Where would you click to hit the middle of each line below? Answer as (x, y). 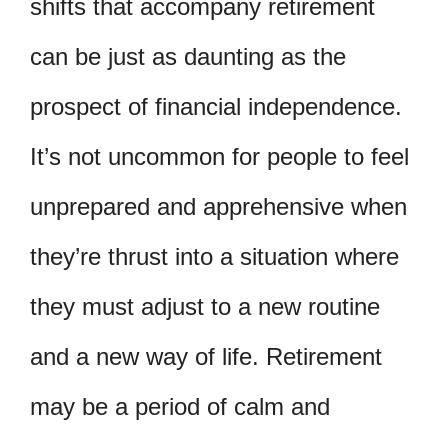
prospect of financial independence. (216, 106)
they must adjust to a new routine (205, 306)
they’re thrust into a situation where (214, 256)
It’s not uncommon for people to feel (219, 156)
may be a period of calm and (180, 406)
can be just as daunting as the (188, 56)
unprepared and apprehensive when (218, 206)
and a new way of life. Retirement (206, 356)
